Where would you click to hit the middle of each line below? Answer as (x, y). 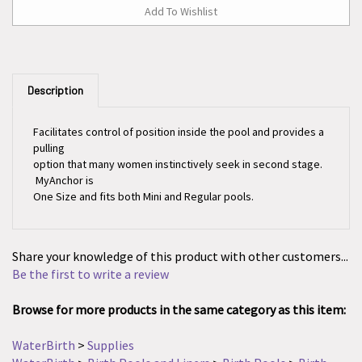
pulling (49, 130)
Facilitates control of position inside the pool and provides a (179, 114)
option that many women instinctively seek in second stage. (178, 146)
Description (55, 72)
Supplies (111, 327)
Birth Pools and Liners (149, 345)
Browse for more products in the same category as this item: (179, 292)
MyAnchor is (63, 162)
